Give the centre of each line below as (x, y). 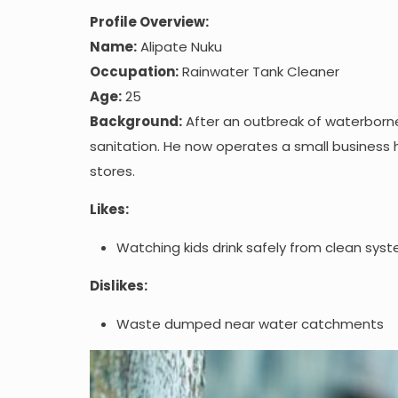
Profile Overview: (149, 21)
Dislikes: (118, 285)
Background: (135, 121)
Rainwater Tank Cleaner (259, 71)
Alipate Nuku (179, 46)
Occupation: (134, 71)
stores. (112, 171)
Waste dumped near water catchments (250, 323)
